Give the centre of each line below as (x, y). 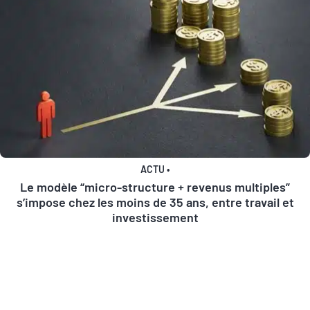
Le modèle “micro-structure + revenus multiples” (155, 187)
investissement (155, 218)
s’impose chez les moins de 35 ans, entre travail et (155, 202)
